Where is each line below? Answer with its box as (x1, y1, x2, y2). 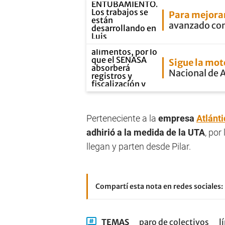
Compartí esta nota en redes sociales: (95, 182, 223, 191)
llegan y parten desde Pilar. (86, 141, 191, 152)
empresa (158, 113, 196, 124)
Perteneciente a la (86, 113, 158, 124)
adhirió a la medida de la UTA (86, 127, 205, 138)
